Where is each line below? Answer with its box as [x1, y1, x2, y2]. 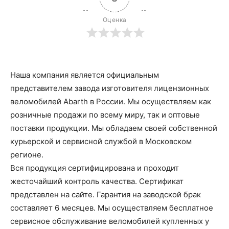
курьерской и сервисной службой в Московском [10, 136, 192, 146]
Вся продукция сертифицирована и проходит [10, 163, 179, 173]
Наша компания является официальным [10, 70, 159, 80]
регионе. [10, 150, 43, 159]
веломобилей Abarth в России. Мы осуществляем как [10, 97, 211, 106]
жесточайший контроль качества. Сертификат [10, 176, 184, 186]
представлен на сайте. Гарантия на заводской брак [10, 190, 201, 199]
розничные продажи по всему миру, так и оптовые [10, 110, 200, 120]
